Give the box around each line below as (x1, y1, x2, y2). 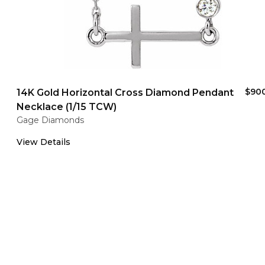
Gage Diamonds (17, 115, 84, 125)
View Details (17, 137, 70, 147)
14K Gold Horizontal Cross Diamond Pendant (17, 87, 234, 98)
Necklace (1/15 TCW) (17, 101, 117, 112)
